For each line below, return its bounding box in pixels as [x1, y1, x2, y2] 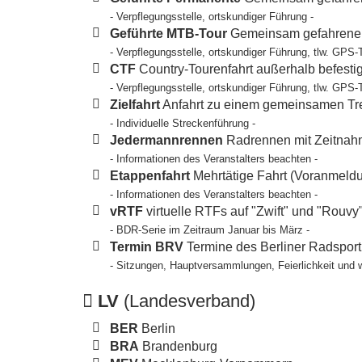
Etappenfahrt [110, 169, 191, 183]
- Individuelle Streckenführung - [110, 117, 256, 130]
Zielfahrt [110, 98, 161, 112]
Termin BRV [110, 240, 184, 255]
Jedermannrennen [110, 133, 224, 148]
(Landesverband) [119, 291, 255, 312]
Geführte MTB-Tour [110, 27, 228, 41]
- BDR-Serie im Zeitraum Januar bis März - [110, 224, 310, 237]
